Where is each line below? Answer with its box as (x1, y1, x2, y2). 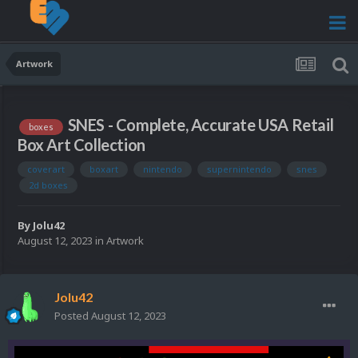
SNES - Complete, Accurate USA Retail (67, 115, 334, 135)
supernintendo (207, 162, 272, 175)
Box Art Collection (18, 134, 145, 154)
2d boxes (29, 178, 68, 191)
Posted (54, 308, 91, 324)
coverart (27, 162, 65, 175)
